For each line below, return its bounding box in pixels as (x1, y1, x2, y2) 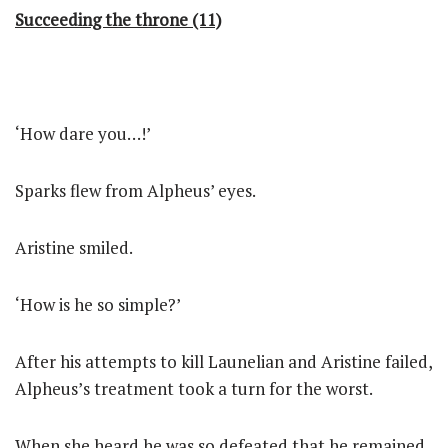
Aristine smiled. (15, 236, 133, 259)
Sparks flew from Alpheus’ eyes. (15, 179, 256, 202)
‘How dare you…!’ (15, 122, 151, 145)
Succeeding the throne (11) (15, 8, 222, 31)
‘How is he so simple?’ (15, 293, 181, 316)
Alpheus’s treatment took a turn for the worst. (15, 377, 373, 400)
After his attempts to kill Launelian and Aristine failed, (15, 350, 432, 373)
